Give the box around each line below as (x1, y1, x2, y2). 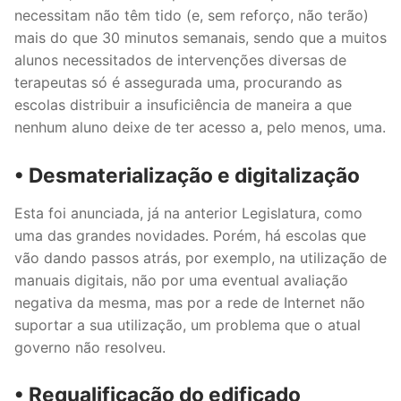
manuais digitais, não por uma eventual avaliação (14, 270, 348, 289)
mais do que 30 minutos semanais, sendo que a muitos (14, 28, 387, 47)
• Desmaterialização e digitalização (14, 162, 360, 187)
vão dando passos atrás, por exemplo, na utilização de (14, 248, 387, 267)
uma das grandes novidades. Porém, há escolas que (14, 226, 366, 244)
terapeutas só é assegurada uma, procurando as (14, 73, 342, 91)
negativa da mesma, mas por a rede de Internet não (14, 293, 365, 311)
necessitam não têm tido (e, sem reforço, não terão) (14, 5, 369, 24)
